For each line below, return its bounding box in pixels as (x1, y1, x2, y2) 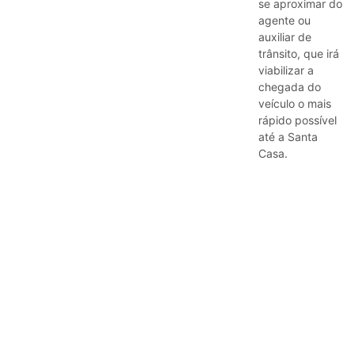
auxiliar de (258, 29, 311, 44)
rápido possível (258, 113, 337, 127)
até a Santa (258, 129, 318, 143)
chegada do (258, 79, 321, 94)
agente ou (258, 13, 311, 27)
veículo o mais (258, 96, 331, 110)
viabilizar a (258, 63, 314, 77)
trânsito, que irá (258, 46, 339, 60)
